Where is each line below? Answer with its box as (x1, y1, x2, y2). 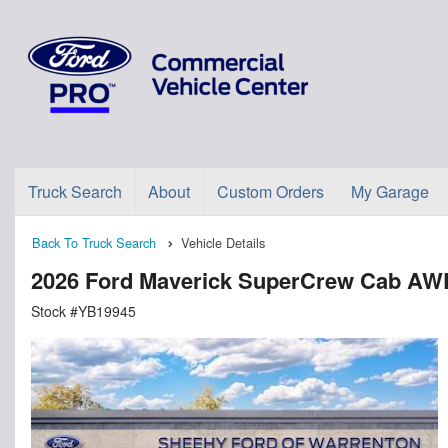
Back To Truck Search (32, 233, 156, 252)
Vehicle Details (181, 233, 265, 252)
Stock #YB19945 (31, 301, 136, 322)
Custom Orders (216, 180, 324, 203)
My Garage (350, 180, 429, 203)
